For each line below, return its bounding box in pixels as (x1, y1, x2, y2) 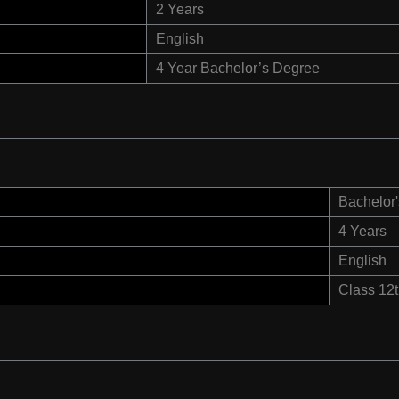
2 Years (156, 2, 204, 18)
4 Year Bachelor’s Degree (156, 61, 320, 77)
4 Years (338, 224, 387, 240)
